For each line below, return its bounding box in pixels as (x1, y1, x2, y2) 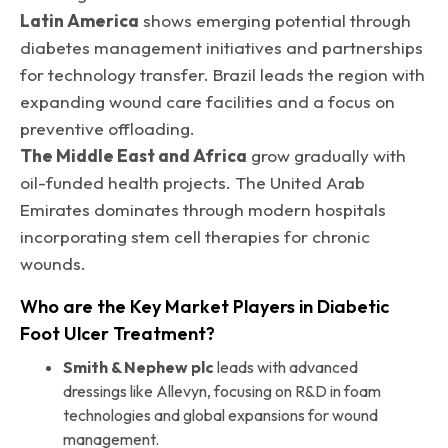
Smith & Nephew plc (62, 356, 214, 377)
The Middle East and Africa (20, 144, 247, 166)
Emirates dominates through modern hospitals (20, 198, 386, 220)
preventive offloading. (20, 117, 195, 139)
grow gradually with (247, 144, 406, 166)
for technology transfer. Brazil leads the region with (20, 63, 425, 85)
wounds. (20, 252, 86, 274)
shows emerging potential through (139, 9, 411, 31)
